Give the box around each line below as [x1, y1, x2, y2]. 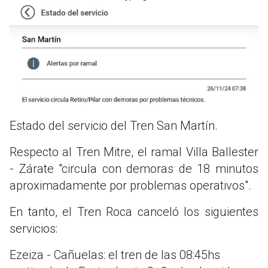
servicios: [10, 221, 57, 236]
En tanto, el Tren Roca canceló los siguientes [10, 205, 258, 220]
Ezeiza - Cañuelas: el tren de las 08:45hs [10, 248, 220, 263]
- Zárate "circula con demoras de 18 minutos [10, 162, 258, 176]
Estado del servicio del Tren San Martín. [10, 118, 218, 133]
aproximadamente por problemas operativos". [10, 178, 251, 193]
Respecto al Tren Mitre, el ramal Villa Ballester [10, 145, 258, 160]
